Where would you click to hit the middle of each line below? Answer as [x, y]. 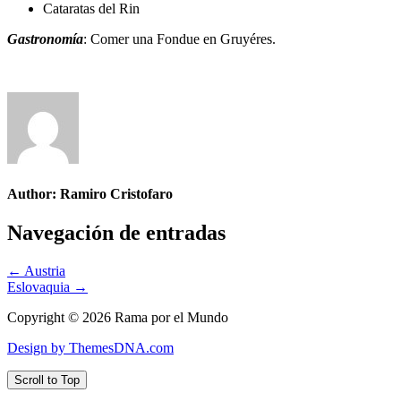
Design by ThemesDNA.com [90, 348]
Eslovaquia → [47, 287]
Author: [34, 193]
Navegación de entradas [116, 233]
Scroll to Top [47, 380]
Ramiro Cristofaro [116, 193]
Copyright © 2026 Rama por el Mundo [118, 318]
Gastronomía [45, 38]
